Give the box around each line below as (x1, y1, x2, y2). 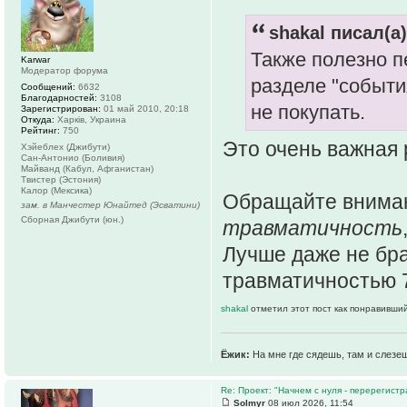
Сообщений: (21, 82, 75, 93)
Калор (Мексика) (21, 185, 92, 196)
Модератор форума (21, 65, 108, 76)
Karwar (21, 55, 50, 65)
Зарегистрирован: (21, 104, 101, 114)
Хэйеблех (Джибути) (21, 142, 110, 153)
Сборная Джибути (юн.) (21, 214, 124, 225)
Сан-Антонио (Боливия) (21, 153, 124, 164)
